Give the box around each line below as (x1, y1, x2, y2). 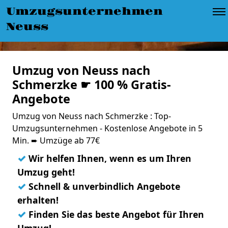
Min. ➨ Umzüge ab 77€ (12, 135, 100, 146)
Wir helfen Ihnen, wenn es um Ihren (26, 152, 191, 164)
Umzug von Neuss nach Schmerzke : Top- (12, 110, 171, 122)
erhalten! (17, 194, 59, 206)
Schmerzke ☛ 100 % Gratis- (12, 76, 171, 93)
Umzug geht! (17, 166, 75, 178)
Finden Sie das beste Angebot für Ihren (26, 208, 204, 220)
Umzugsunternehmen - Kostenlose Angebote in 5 (12, 123, 203, 134)
